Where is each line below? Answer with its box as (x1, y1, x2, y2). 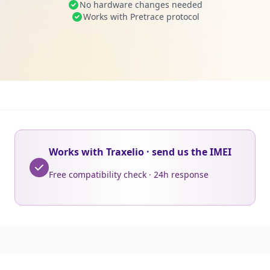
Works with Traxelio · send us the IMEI (49, 145, 231, 159)
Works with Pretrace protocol (83, 11, 199, 22)
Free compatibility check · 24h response (49, 169, 209, 180)
